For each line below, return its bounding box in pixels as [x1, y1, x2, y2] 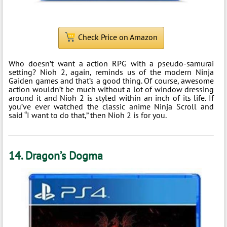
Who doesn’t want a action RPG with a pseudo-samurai [9, 58, 214, 68]
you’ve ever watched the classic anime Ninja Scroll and [9, 101, 214, 111]
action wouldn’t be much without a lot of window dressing [9, 84, 214, 94]
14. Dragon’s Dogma [9, 148, 103, 163]
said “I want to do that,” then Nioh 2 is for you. [9, 110, 167, 120]
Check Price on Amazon [78, 32, 158, 42]
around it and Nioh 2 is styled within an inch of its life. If [9, 93, 214, 103]
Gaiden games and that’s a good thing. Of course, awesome [9, 75, 214, 86]
